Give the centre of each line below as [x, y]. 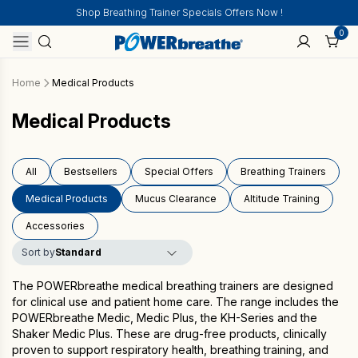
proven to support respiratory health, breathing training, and [170, 350]
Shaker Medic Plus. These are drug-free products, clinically [169, 334]
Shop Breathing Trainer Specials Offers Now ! [179, 12]
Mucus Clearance [176, 199]
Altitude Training [282, 199]
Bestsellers [91, 171]
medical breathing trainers [191, 286]
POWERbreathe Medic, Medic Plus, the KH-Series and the [165, 318]
